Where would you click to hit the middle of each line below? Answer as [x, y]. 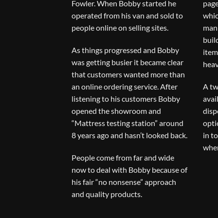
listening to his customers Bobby [126, 98]
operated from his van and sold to [127, 16]
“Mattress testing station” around [127, 123]
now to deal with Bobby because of [129, 169]
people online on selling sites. [120, 28]
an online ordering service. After [125, 86]
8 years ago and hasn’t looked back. [129, 135]
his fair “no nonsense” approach [124, 182]
